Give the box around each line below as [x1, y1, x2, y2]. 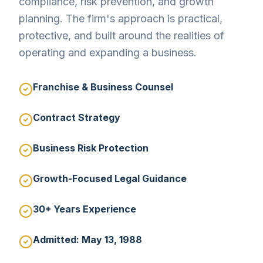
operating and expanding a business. [19, 46, 197, 59]
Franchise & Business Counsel [33, 81, 173, 93]
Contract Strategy [33, 112, 120, 123]
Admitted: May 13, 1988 [33, 234, 142, 245]
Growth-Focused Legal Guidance [33, 173, 187, 184]
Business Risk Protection [33, 142, 149, 154]
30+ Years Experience [33, 203, 136, 215]
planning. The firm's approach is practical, [19, 12, 222, 25]
